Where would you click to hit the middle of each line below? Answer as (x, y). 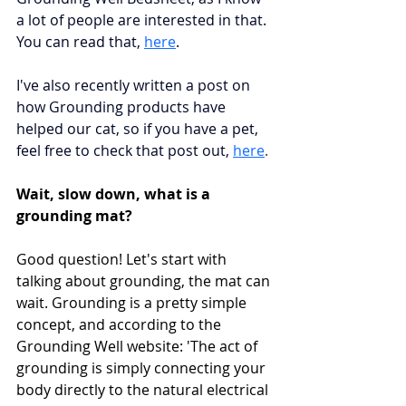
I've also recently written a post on (135, 85)
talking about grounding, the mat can (145, 281)
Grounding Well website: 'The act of (139, 346)
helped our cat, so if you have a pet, (139, 129)
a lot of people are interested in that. (143, 20)
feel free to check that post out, (123, 150)
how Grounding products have (123, 107)
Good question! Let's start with (123, 259)
